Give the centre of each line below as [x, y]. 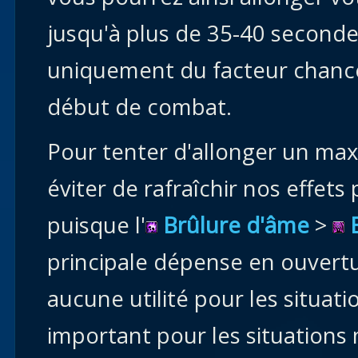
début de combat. [139, 107]
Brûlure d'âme [236, 225]
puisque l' [96, 225]
